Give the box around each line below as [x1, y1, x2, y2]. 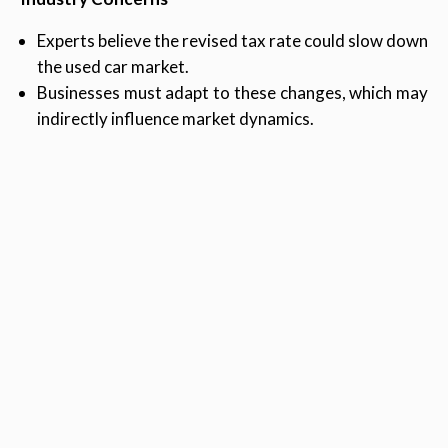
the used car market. [37, 56, 189, 78]
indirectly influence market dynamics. [37, 108, 314, 130]
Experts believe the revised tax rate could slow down [37, 30, 428, 52]
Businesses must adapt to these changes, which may [37, 82, 428, 104]
